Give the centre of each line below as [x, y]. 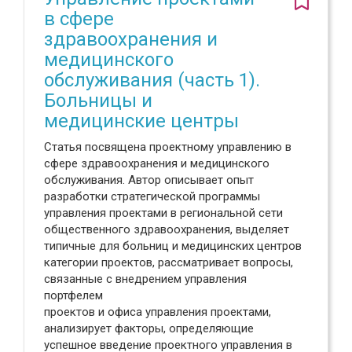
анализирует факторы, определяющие [149, 328]
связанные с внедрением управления [145, 279]
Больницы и [98, 101]
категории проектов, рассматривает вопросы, [169, 262]
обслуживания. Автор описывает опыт [149, 180]
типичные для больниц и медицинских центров [173, 246]
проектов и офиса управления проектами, [158, 312]
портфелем [73, 295]
